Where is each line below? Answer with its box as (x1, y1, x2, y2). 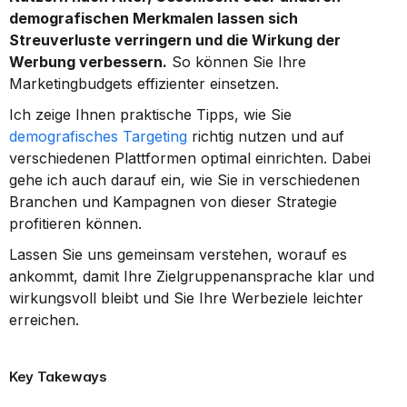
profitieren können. (9, 214, 142, 233)
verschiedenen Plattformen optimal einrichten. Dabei (9, 149, 371, 167)
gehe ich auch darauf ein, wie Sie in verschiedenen (9, 171, 360, 189)
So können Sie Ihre (167, 53, 306, 71)
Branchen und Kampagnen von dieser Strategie (9, 193, 337, 211)
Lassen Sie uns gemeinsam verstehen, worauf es (9, 245, 347, 263)
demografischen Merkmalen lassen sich (9, 9, 298, 27)
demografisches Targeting (9, 127, 187, 145)
